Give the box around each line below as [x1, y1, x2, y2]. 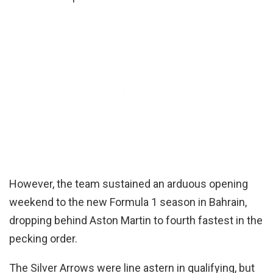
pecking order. [9, 232, 77, 246]
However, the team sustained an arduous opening [9, 177, 248, 191]
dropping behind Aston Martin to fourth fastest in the [9, 214, 263, 227]
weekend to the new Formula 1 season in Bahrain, [9, 196, 247, 209]
